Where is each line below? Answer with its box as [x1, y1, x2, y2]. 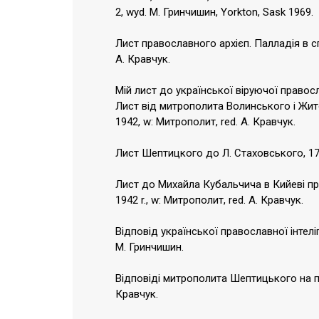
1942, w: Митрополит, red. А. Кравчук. [115, 115, 296, 129]
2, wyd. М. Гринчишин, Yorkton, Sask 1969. [115, 6, 313, 19]
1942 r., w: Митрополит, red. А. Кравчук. [115, 194, 303, 207]
